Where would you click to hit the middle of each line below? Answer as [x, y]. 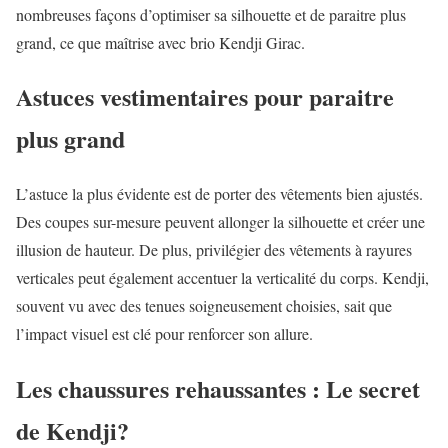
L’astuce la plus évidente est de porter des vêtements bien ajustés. [219, 194]
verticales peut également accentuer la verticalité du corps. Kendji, [222, 278]
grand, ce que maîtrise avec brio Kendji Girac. [160, 42]
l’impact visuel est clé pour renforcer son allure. [164, 334]
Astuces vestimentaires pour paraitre [205, 97]
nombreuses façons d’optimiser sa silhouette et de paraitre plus [211, 14]
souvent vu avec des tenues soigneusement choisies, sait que [204, 306]
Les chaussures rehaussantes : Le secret [218, 389]
